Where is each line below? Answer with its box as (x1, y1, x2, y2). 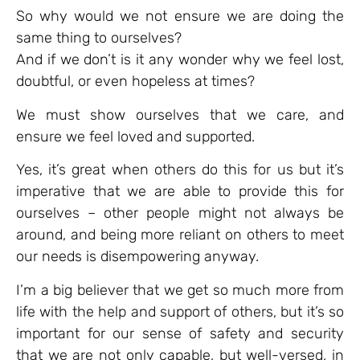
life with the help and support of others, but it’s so (16, 302, 344, 321)
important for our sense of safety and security (16, 324, 344, 342)
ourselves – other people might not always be (16, 204, 344, 223)
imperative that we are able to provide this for (16, 182, 344, 201)
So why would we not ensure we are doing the (16, 7, 344, 26)
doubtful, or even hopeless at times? (16, 72, 255, 91)
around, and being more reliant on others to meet (16, 226, 344, 244)
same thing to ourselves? (16, 29, 182, 47)
